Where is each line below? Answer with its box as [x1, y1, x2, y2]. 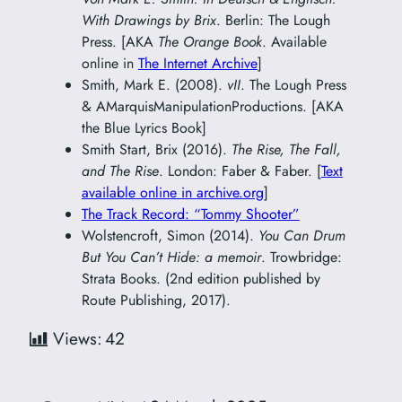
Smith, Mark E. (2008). [81, 74, 227, 95]
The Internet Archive [137, 52, 258, 74]
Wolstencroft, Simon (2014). [81, 224, 258, 246]
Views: [52, 325, 102, 351]
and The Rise [81, 160, 159, 181]
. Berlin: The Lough [215, 9, 330, 31]
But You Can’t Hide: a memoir [81, 246, 261, 267]
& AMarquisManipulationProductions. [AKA [81, 95, 344, 117]
